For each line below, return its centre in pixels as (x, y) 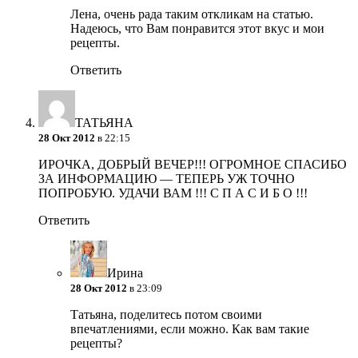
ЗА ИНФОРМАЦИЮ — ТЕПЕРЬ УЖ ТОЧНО (167, 179)
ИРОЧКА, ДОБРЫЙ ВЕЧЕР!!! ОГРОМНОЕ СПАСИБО (193, 165)
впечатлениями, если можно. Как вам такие (190, 329)
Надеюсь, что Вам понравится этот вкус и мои (197, 29)
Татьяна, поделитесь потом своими (166, 315)
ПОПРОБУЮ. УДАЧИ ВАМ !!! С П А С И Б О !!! (173, 193)
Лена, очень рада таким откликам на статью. (192, 14)
